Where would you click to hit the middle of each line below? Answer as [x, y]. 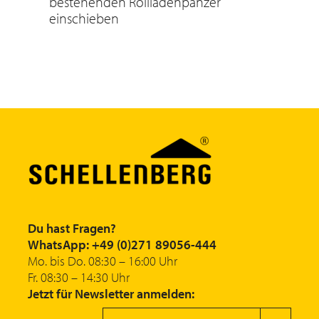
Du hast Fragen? [72, 228]
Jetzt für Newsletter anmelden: [111, 293]
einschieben [84, 18]
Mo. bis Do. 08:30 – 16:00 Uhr [103, 261]
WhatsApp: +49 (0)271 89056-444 [122, 244]
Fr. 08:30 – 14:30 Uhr [79, 277]
